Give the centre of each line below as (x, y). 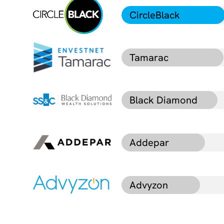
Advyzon (148, 185)
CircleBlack (154, 15)
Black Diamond (163, 100)
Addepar (149, 142)
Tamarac (149, 57)
